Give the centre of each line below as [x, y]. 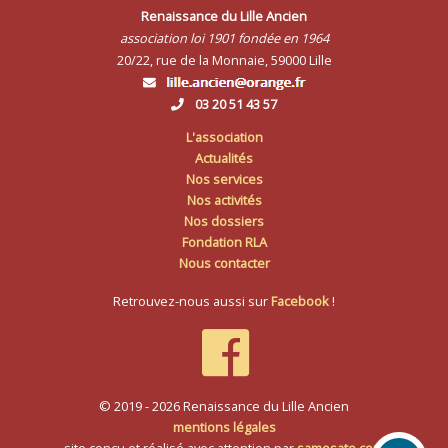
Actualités [224, 157]
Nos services [224, 178]
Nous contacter [224, 262]
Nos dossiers [224, 220]
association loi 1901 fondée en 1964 [224, 38]
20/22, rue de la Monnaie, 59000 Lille [224, 60]
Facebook [300, 300]
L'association [224, 136]
